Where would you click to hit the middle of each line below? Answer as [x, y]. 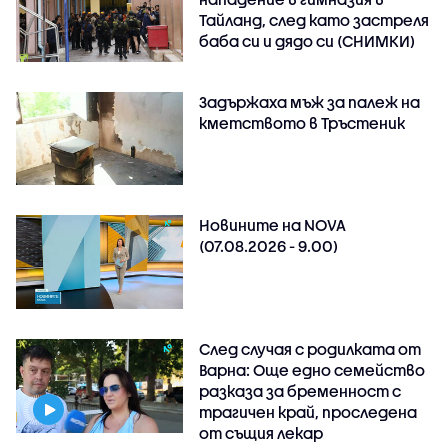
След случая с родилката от [310, 349]
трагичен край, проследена [308, 412]
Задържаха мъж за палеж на [310, 101]
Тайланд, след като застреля [314, 19]
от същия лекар [261, 433]
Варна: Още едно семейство [312, 370]
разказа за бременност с [300, 391]
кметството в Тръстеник [302, 122]
